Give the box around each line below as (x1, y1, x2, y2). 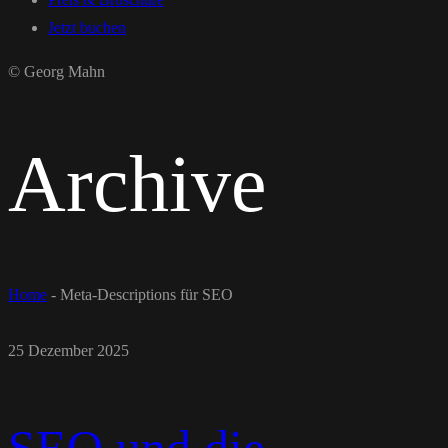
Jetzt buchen (48, 19, 126, 36)
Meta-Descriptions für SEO (60, 286, 233, 304)
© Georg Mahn (8, 63, 105, 80)
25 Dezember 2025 (8, 342, 129, 360)
